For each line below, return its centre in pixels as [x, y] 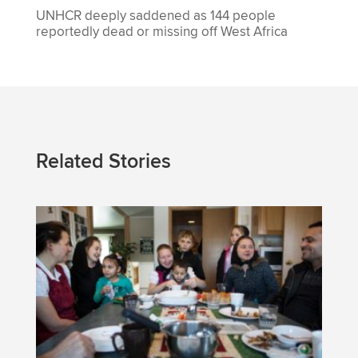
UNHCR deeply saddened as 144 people [155, 16]
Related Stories [103, 162]
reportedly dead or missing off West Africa [161, 32]
